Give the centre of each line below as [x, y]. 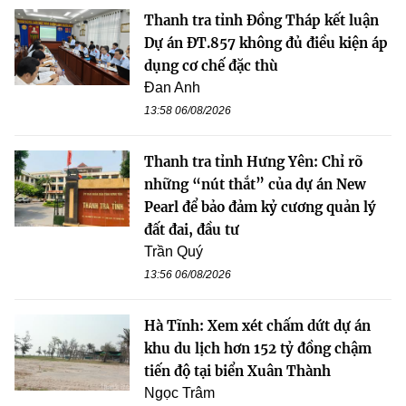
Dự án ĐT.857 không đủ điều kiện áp [266, 43]
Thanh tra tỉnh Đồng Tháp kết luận [261, 20]
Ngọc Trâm [179, 392]
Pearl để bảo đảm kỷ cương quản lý [260, 207]
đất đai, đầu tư [192, 229]
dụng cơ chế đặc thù [211, 65]
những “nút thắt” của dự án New [255, 184]
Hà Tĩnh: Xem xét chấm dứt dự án [257, 325]
